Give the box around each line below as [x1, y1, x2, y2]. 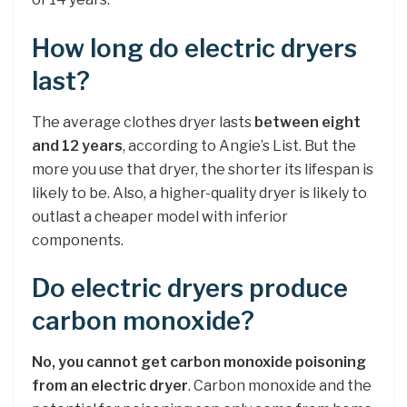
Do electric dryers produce [32, 273, 348, 304]
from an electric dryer [32, 376, 188, 394]
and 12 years [32, 136, 123, 154]
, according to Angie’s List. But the [123, 136, 356, 154]
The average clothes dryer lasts [32, 113, 254, 131]
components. [32, 231, 124, 249]
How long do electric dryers [32, 34, 357, 65]
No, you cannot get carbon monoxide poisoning [32, 352, 366, 371]
